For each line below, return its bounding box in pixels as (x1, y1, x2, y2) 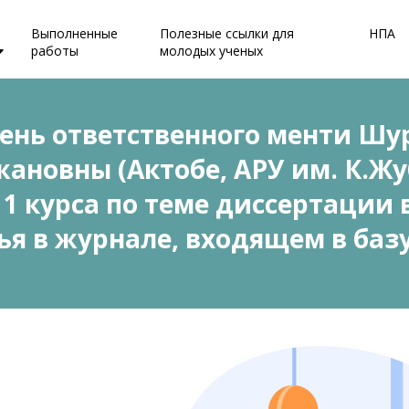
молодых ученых (160, 41, 264, 59)
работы (31, 41, 79, 59)
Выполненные (31, 24, 119, 42)
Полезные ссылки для (160, 24, 295, 42)
